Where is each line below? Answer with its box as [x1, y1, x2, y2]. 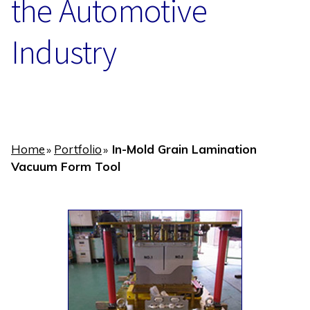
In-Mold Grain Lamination [112, 141, 257, 156]
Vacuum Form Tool [11, 158, 120, 174]
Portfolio [54, 141, 102, 156]
